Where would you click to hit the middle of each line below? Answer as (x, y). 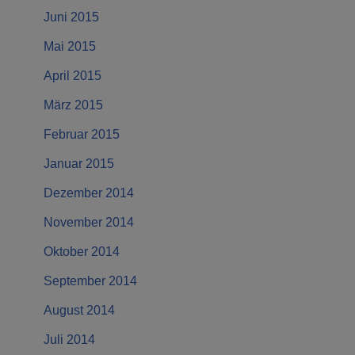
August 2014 (79, 311)
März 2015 (73, 105)
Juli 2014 (69, 340)
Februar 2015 (82, 135)
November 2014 (89, 223)
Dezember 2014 (89, 193)
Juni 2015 (71, 17)
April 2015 (73, 76)
